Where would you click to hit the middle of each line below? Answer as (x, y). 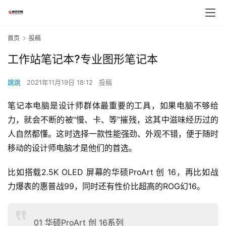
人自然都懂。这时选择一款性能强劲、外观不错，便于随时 (113, 134)
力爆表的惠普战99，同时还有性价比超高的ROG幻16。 (106, 186)
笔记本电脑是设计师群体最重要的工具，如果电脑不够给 (113, 106)
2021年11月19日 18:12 (61, 82)
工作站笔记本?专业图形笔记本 (83, 59)
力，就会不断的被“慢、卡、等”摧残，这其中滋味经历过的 (113, 120)
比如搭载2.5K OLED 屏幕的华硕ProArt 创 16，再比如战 (113, 172)
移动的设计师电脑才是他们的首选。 (72, 148)
